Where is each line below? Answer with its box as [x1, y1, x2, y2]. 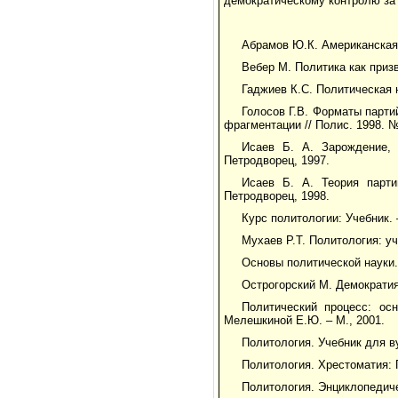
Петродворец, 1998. [224, 189, 330, 203]
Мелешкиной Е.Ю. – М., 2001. [224, 314, 385, 328]
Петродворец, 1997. [224, 154, 330, 168]
